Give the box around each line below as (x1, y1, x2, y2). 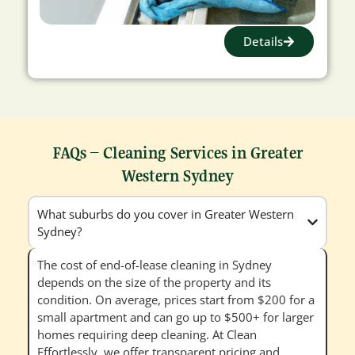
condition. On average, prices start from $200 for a (37, 291, 315, 307)
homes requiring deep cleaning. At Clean (37, 326, 257, 342)
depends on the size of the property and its (37, 273, 271, 290)
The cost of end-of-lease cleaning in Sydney (37, 256, 272, 273)
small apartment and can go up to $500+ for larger (37, 308, 314, 325)
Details (243, 32, 283, 49)
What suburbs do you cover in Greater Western (37, 205, 294, 222)
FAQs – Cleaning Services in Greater (52, 142, 303, 163)
